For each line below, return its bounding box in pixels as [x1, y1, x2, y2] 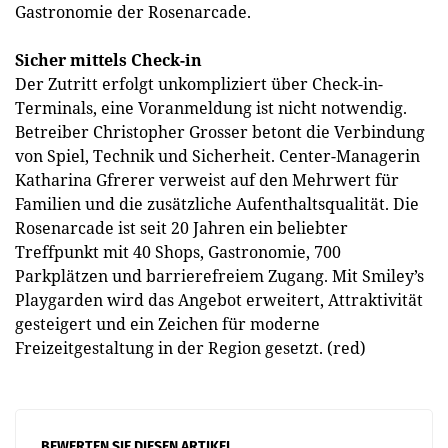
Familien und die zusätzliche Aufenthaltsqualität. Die [15, 193, 419, 215]
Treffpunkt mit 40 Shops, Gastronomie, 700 [15, 241, 341, 263]
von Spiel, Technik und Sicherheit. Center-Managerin [15, 145, 420, 167]
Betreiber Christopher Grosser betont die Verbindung [15, 121, 425, 143]
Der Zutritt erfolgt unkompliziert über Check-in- [15, 73, 383, 95]
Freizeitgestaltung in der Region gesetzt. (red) [15, 337, 366, 359]
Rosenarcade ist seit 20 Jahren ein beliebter [15, 217, 348, 239]
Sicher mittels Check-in [15, 49, 202, 71]
